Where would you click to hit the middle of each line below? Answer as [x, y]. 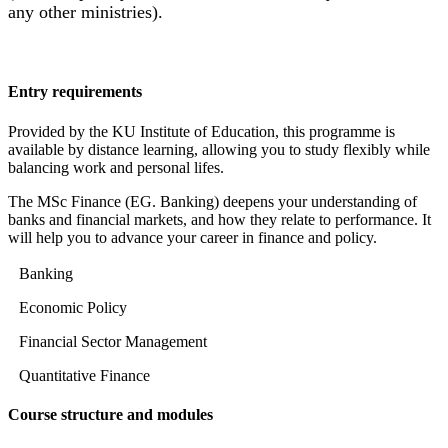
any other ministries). [85, 12]
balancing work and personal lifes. [116, 167]
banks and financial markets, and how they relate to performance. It [219, 219]
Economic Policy [73, 307]
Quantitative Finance [84, 375]
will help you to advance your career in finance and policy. [192, 237]
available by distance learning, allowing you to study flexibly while [219, 149]
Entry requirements [75, 92]
